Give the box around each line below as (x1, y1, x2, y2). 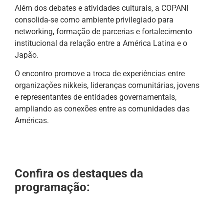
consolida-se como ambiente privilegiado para (15, 15, 174, 24)
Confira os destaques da (15, 167, 143, 181)
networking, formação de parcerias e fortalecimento (15, 26, 192, 36)
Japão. (15, 50, 39, 60)
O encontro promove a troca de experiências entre (15, 68, 185, 78)
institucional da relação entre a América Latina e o (15, 38, 187, 48)
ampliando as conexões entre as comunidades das (15, 104, 190, 113)
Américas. (15, 115, 49, 125)
